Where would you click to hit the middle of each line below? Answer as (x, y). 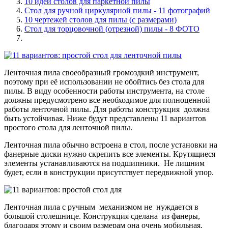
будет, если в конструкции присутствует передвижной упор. (109, 172)
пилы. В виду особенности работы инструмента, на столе (104, 91)
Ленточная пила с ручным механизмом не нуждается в (101, 207)
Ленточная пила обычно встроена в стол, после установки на (112, 145)
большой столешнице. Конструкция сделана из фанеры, (102, 216)
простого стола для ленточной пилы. (68, 127)
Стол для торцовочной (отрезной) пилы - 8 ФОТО (112, 28)
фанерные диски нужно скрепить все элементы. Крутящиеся (110, 154)
